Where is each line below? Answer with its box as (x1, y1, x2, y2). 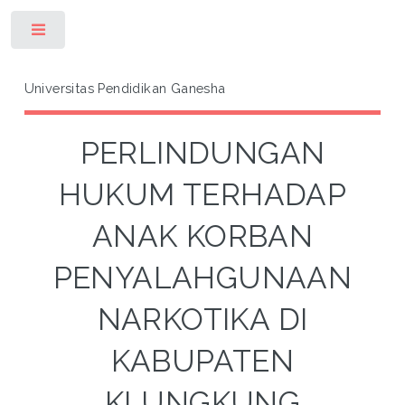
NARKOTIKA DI (97, 301, 308, 337)
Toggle (79, 27, 114, 40)
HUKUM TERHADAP (58, 176, 347, 212)
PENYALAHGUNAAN (52, 259, 353, 296)
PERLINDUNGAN (80, 135, 325, 171)
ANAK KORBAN (91, 218, 314, 254)
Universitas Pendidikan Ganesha (24, 80, 226, 96)
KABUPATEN (110, 343, 295, 379)
